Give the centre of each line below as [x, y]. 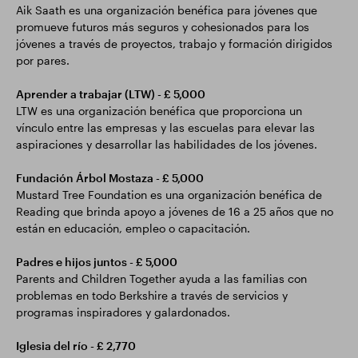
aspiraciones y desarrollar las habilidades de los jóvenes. [167, 144]
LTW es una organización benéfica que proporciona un [159, 111]
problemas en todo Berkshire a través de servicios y [152, 295]
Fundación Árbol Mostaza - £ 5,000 [110, 178]
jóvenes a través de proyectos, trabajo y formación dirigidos [174, 44]
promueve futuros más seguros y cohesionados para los [163, 27]
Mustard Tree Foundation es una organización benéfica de [169, 195]
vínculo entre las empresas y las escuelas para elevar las [165, 127]
